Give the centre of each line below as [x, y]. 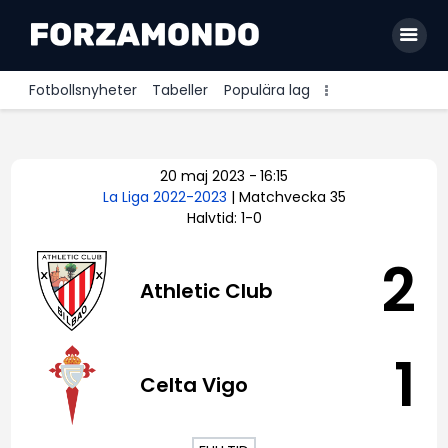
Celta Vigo [194, 385]
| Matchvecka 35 [288, 197]
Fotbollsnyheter [82, 90]
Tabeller [180, 90]
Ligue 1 [114, 333]
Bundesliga [135, 259]
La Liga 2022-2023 [166, 197]
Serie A [117, 296]
